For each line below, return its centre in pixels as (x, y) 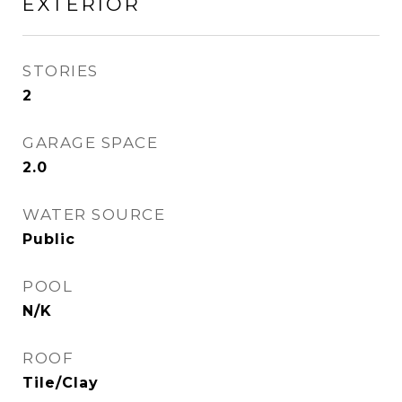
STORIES (61, 71)
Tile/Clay (61, 383)
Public (49, 239)
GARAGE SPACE (90, 143)
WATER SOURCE (94, 214)
